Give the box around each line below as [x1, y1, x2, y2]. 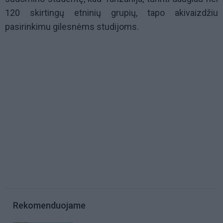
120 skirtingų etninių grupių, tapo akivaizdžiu [5, 7, 218, 18]
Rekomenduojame [13, 200, 86, 211]
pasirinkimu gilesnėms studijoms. [5, 21, 139, 32]
